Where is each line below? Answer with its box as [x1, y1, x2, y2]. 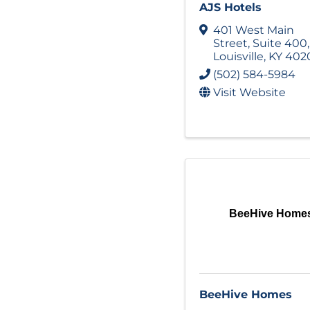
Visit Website [213, 85, 286, 99]
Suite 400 [253, 36, 307, 50]
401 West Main [213, 23, 294, 37]
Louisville [213, 49, 264, 63]
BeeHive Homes [199, 287, 292, 301]
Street [213, 36, 248, 50]
